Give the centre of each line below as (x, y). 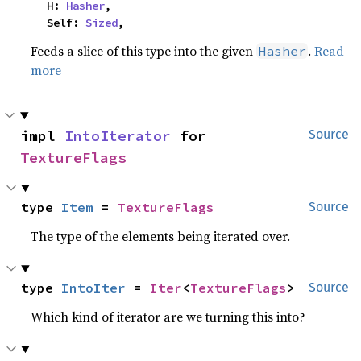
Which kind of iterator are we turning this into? (168, 317)
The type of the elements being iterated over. (161, 236)
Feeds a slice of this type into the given (144, 51)
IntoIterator (118, 136)
